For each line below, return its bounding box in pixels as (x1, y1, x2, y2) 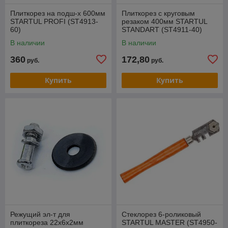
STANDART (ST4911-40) (122, 25, 202, 34)
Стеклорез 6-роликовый (122, 210, 201, 218)
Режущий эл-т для (10, 210, 70, 218)
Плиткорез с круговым (122, 9, 195, 17)
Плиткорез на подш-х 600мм (10, 9, 105, 17)
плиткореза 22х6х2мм (10, 218, 83, 226)
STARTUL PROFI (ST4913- (10, 17, 98, 25)
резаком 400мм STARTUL (122, 17, 207, 25)
